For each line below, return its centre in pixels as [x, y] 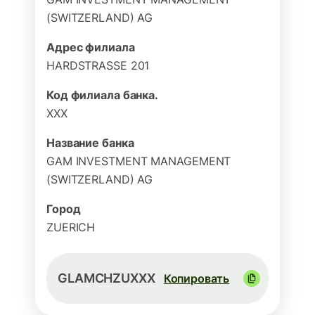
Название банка [90, 143]
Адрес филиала [91, 47]
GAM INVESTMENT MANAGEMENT [139, 161]
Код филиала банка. [103, 95]
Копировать [197, 278]
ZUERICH [71, 227]
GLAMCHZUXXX [107, 278]
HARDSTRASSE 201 [98, 65]
